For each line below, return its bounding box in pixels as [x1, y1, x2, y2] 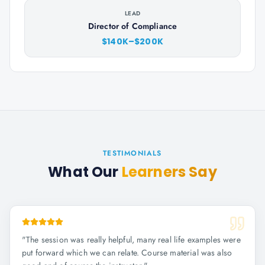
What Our [48, 162, 122, 182]
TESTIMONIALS [103, 148, 162, 159]
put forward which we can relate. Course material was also [22, 247, 232, 258]
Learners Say [121, 162, 217, 182]
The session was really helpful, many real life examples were [26, 234, 241, 245]
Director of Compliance [88, 20, 177, 32]
